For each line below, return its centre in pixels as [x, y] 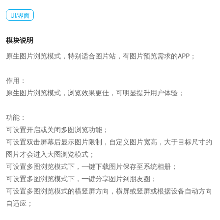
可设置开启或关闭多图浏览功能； [57, 130]
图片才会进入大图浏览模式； [51, 154]
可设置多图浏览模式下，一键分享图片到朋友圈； [82, 179]
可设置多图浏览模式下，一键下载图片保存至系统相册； [92, 166]
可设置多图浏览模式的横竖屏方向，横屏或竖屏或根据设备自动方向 [109, 191]
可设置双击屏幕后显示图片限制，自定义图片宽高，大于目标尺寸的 [109, 142]
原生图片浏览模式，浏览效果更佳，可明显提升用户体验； [95, 93]
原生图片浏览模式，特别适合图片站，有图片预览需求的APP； [101, 56]
